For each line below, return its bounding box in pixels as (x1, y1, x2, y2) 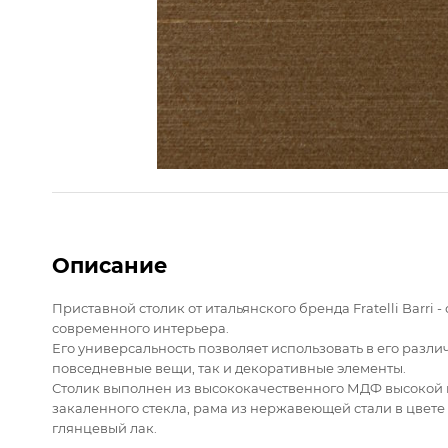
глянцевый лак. (52, 419, 157, 436)
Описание (52, 252, 168, 278)
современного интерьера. (52, 319, 229, 336)
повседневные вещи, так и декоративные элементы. (52, 359, 406, 376)
